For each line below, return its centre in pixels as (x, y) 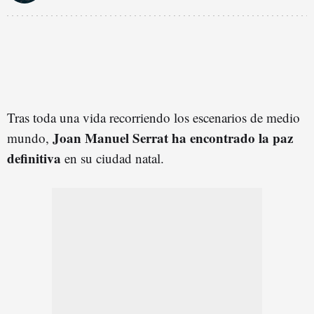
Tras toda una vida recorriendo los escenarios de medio (153, 117)
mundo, (30, 137)
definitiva (34, 158)
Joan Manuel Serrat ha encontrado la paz (173, 137)
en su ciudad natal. (112, 158)
